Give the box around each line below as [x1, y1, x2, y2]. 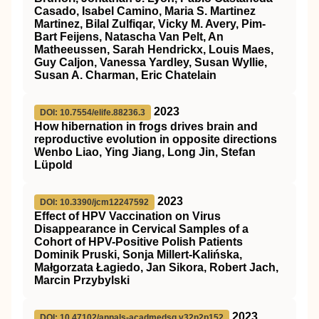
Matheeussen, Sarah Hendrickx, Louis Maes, [34, 43, 273, 56]
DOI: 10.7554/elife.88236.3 [40, 108, 145, 118]
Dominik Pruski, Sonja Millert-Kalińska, [34, 249, 242, 261]
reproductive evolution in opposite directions [34, 133, 277, 146]
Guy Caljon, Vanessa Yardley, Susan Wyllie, [34, 56, 267, 69]
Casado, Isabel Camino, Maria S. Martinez [34, 5, 256, 18]
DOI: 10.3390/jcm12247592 [40, 197, 149, 208]
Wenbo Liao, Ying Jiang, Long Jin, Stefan [34, 146, 256, 159]
